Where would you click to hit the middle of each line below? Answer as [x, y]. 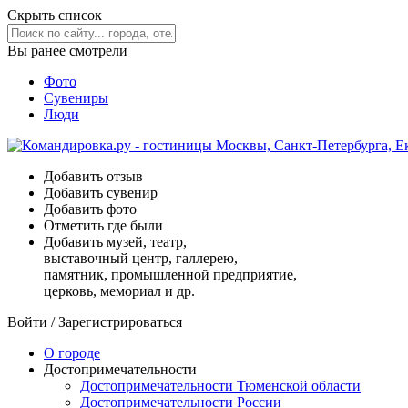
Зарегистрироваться [120, 322]
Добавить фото [90, 209]
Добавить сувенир [101, 193]
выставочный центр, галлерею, [141, 258]
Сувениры [76, 98]
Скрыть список [55, 15]
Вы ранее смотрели [69, 51]
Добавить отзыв [93, 176]
